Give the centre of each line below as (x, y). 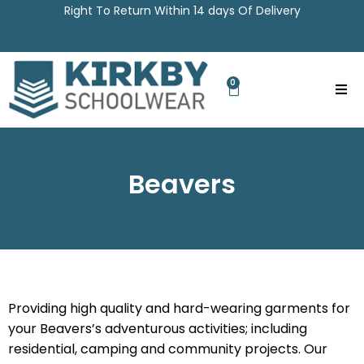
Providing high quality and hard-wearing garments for (179, 308)
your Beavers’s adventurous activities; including (158, 328)
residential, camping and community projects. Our (168, 349)
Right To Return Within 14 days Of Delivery (182, 11)
